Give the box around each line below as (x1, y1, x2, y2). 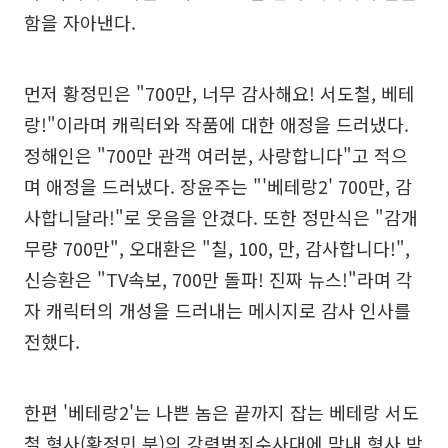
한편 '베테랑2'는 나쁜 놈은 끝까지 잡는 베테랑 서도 (24, 399, 419, 425)
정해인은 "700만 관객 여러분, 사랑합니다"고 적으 (24, 142, 408, 168)
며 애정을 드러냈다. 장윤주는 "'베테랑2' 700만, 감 (24, 173, 412, 199)
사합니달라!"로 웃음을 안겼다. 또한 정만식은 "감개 (24, 204, 418, 230)
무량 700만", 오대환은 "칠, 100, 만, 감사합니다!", (24, 235, 410, 261)
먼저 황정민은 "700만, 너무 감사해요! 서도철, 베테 (24, 80, 415, 106)
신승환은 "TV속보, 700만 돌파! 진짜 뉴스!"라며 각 (24, 266, 413, 292)
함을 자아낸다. (24, 9, 136, 35)
